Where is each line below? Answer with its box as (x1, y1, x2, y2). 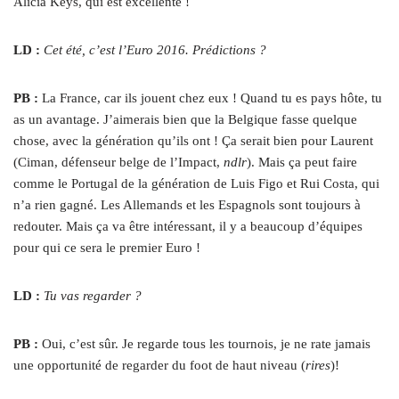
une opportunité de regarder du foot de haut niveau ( (13, 358, 305, 373)
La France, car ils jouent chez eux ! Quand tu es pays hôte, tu (42, 91, 382, 106)
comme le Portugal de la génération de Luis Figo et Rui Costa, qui (13, 176, 379, 191)
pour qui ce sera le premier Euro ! (13, 240, 204, 256)
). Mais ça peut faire (247, 155, 357, 170)
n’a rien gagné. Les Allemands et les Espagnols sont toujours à (13, 198, 361, 213)
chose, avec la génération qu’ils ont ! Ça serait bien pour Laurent (13, 134, 373, 149)
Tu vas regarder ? (44, 289, 145, 304)
